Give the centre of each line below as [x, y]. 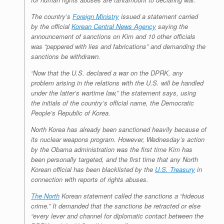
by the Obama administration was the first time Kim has [112, 149]
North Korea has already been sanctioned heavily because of [119, 129]
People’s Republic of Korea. [71, 113]
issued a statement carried [158, 16]
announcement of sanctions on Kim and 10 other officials [113, 36]
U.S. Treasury [175, 169]
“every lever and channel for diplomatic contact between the [117, 216]
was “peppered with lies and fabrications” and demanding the [118, 46]
